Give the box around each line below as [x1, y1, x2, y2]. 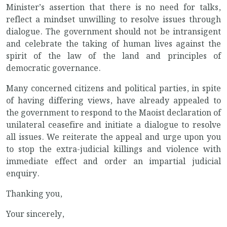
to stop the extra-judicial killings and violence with [6, 143, 221, 157]
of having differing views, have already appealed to [6, 95, 221, 108]
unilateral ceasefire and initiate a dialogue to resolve [6, 119, 221, 132]
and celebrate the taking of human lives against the [6, 38, 221, 51]
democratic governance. [6, 62, 101, 75]
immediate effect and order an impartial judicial [6, 156, 221, 169]
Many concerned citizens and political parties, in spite [6, 83, 221, 96]
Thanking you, [6, 188, 62, 201]
